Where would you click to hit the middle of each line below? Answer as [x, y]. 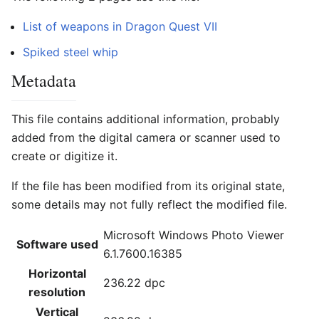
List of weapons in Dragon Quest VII [120, 26]
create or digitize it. [64, 156]
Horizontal [57, 273]
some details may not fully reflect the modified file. [149, 204]
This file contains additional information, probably [146, 119]
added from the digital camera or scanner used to [146, 137]
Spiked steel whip [70, 52]
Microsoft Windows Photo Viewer [194, 235]
